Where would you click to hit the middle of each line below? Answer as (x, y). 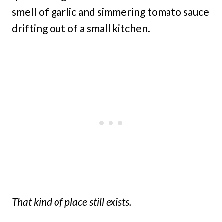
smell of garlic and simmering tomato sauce (111, 12)
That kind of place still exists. (72, 201)
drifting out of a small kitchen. (81, 28)
